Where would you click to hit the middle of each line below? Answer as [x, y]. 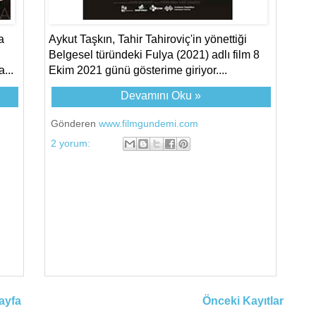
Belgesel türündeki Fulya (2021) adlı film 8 [154, 54]
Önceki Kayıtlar [243, 301]
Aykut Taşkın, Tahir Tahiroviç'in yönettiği [148, 39]
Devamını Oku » [161, 95]
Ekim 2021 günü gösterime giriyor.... [138, 70]
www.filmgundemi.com [149, 123]
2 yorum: [72, 143]
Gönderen [75, 123]
